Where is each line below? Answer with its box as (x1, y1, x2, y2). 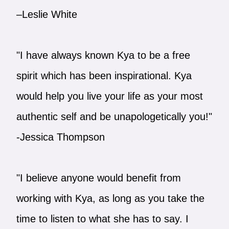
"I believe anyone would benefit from (16, 172, 181, 184)
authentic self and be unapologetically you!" (16, 110, 212, 122)
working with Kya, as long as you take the (16, 192, 204, 204)
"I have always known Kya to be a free (16, 49, 190, 61)
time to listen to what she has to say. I (16, 213, 189, 224)
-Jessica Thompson (16, 131, 105, 143)
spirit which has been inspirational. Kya (16, 70, 192, 81)
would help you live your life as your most (16, 90, 203, 102)
